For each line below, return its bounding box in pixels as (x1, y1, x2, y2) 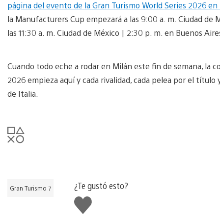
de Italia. (7, 88, 38, 99)
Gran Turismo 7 (10, 184, 51, 192)
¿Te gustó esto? (74, 179, 128, 191)
